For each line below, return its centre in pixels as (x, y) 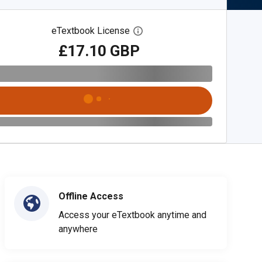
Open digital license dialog (197, 31)
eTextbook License (91, 31)
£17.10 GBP (99, 51)
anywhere (78, 229)
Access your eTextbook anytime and (132, 215)
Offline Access (91, 196)
